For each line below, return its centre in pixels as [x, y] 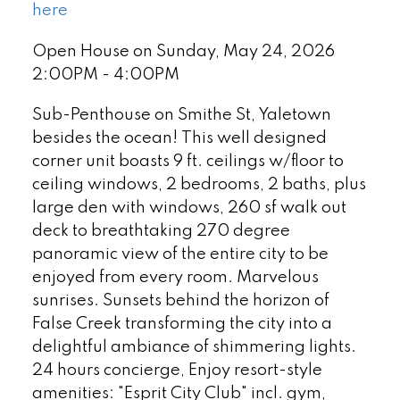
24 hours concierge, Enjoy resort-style [177, 371]
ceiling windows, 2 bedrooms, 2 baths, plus [199, 185]
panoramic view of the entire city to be [180, 255]
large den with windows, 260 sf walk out [189, 208]
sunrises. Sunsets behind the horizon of [180, 301]
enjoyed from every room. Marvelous [175, 278]
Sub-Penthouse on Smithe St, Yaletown [181, 116]
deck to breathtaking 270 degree [161, 232]
